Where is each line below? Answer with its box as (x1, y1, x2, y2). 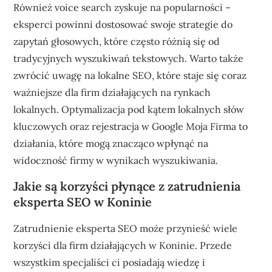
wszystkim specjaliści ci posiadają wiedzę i (13, 256, 206, 268)
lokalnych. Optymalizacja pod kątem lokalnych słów (13, 103, 245, 115)
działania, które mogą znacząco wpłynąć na (13, 137, 209, 149)
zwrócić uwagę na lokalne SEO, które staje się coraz (13, 69, 247, 81)
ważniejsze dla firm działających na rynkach (13, 86, 211, 98)
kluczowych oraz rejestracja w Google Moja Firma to (13, 120, 248, 132)
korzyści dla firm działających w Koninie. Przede (13, 239, 233, 251)
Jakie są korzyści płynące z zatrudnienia (13, 178, 241, 194)
